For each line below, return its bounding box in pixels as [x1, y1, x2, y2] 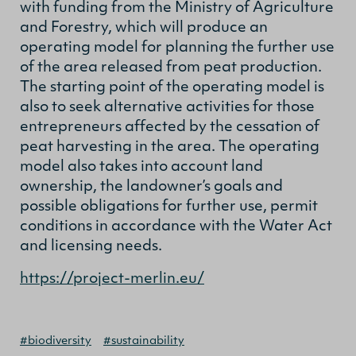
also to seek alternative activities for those [20, 99, 315, 115]
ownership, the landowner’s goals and [20, 179, 283, 195]
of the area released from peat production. [20, 60, 322, 75]
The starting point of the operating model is [20, 79, 324, 95]
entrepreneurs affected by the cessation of [20, 119, 319, 135]
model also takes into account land [20, 159, 263, 175]
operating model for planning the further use [20, 40, 335, 56]
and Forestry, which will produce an [20, 20, 268, 36]
